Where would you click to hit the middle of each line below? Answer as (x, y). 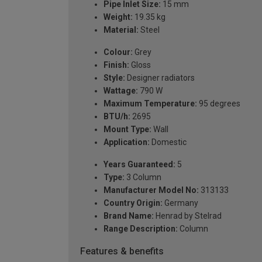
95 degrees (219, 103)
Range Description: (141, 228)
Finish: (116, 65)
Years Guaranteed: (139, 164)
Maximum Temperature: (150, 103)
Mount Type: (127, 129)
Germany (180, 203)
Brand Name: (129, 216)
